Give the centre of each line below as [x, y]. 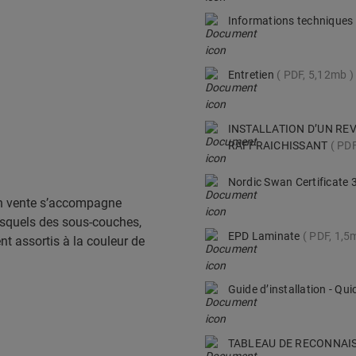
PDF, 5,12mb [315, 74]
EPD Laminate [265, 236]
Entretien [252, 74]
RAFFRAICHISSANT [279, 145]
